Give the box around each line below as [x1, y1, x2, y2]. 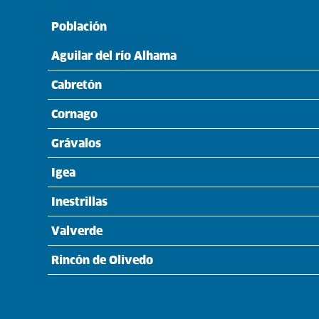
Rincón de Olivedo [51, 253, 154, 266]
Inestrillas [51, 194, 108, 208]
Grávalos [51, 136, 102, 150]
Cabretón [51, 78, 103, 91]
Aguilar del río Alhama [51, 48, 177, 62]
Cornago [51, 107, 98, 120]
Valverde [51, 224, 103, 237]
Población [51, 19, 108, 33]
